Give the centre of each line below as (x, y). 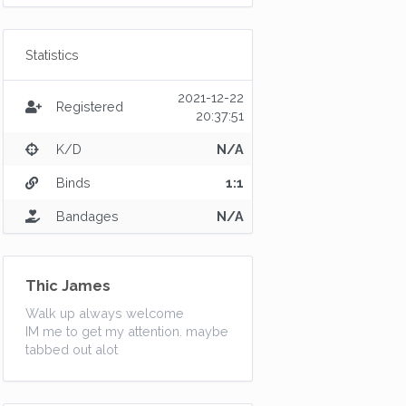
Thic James (68, 286)
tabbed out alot (72, 349)
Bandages (87, 216)
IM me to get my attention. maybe (127, 331)
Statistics (52, 55)
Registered (90, 106)
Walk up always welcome (105, 313)
